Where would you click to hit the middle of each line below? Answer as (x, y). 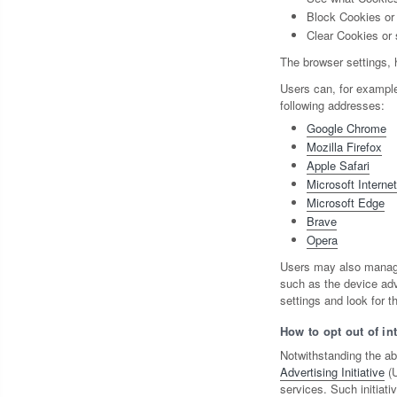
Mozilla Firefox (344, 147)
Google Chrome (346, 128)
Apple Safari (338, 166)
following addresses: (332, 105)
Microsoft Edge (345, 203)
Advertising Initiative (332, 372)
